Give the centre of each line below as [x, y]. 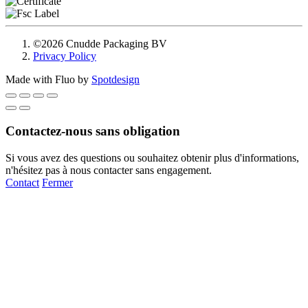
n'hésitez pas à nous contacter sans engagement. [109, 170]
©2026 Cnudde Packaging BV [100, 44]
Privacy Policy [65, 56]
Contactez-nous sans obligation [93, 131]
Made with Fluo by [48, 80]
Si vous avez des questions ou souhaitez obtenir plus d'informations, [152, 157]
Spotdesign [115, 80]
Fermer [57, 182]
